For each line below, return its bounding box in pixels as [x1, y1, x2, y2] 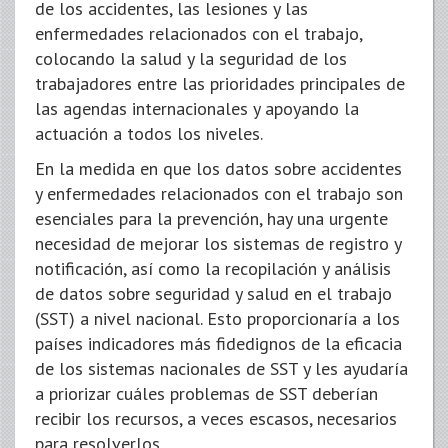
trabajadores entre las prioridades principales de [35, 72, 405, 95]
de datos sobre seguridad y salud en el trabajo [35, 282, 392, 305]
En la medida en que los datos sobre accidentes [35, 157, 402, 180]
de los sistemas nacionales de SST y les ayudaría [35, 357, 408, 380]
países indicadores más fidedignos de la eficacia [35, 332, 402, 355]
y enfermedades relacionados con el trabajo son [35, 182, 403, 205]
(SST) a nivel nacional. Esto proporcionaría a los [35, 307, 400, 330]
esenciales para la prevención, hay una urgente [35, 207, 388, 230]
